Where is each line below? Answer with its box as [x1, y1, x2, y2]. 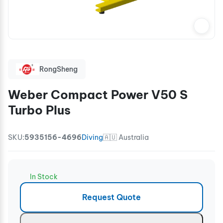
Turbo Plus [8, 102, 71, 117]
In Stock [30, 172, 58, 181]
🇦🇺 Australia [103, 132, 149, 142]
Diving [82, 132, 103, 142]
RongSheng [39, 64, 78, 74]
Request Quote [82, 192, 141, 202]
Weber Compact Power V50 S [8, 87, 188, 102]
